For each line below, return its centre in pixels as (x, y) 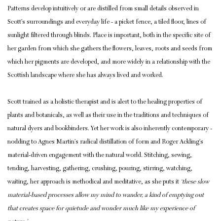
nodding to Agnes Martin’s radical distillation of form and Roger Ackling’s (105, 142)
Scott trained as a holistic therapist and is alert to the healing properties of (105, 102)
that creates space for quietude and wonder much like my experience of (101, 209)
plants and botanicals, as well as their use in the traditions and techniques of (108, 115)
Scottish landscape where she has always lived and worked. (85, 75)
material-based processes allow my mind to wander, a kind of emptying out (106, 195)
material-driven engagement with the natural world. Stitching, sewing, (100, 155)
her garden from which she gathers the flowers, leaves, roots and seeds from (110, 49)
